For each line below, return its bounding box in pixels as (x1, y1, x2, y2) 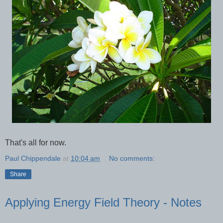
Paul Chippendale (5, 154, 61, 162)
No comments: (109, 154, 155, 162)
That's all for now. (5, 138, 66, 147)
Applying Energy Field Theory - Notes (5, 195, 202, 209)
